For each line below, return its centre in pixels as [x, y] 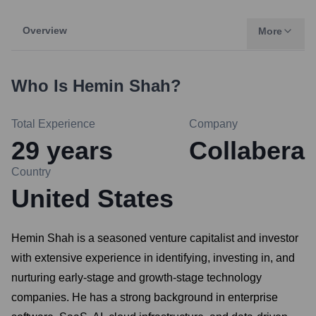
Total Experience [53, 124]
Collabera [247, 151]
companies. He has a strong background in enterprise [145, 297]
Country [31, 172]
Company [213, 124]
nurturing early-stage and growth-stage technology [136, 278]
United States [92, 199]
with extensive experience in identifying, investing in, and [153, 258]
